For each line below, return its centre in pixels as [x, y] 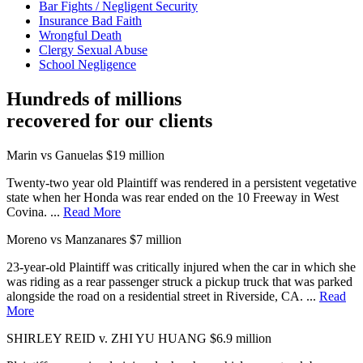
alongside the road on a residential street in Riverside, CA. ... [163, 297]
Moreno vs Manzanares [66, 240]
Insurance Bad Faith [90, 21]
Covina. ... [35, 212]
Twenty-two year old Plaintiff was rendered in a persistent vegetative [181, 183]
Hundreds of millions [94, 99]
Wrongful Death [80, 36]
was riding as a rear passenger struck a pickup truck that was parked [179, 282]
